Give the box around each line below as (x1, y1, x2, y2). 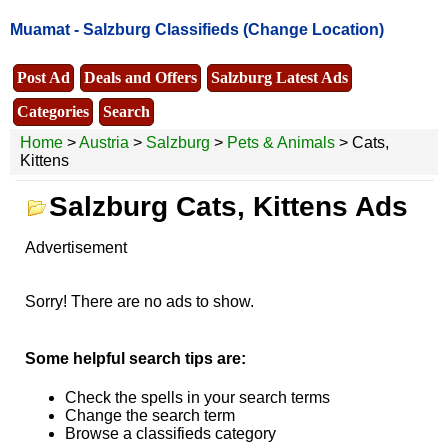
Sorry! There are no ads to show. (24, 292, 254, 310)
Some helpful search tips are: (24, 349, 246, 367)
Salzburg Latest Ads (211, 68, 348, 86)
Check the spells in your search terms (64, 389, 330, 407)
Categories (17, 102, 89, 120)
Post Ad (17, 68, 70, 86)
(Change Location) (243, 21, 384, 39)
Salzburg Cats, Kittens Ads (48, 190, 408, 222)
